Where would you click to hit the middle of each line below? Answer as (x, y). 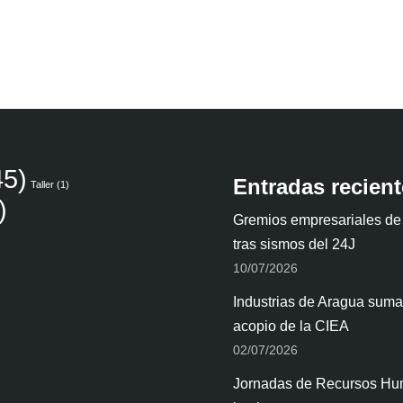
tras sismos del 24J (294, 244)
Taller (42, 184)
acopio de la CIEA (291, 326)
